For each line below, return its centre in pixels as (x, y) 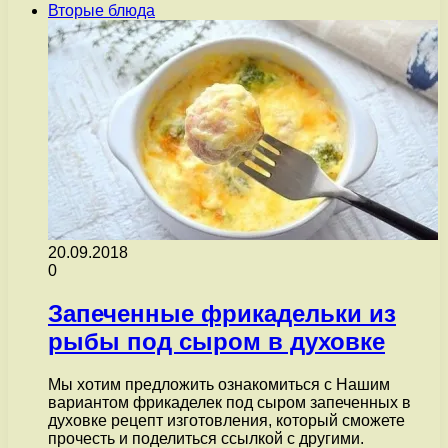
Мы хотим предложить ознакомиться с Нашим (219, 385)
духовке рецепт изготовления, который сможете (226, 421)
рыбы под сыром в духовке (216, 342)
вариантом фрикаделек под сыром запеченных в (229, 403)
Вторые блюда (101, 11)
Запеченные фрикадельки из (222, 314)
